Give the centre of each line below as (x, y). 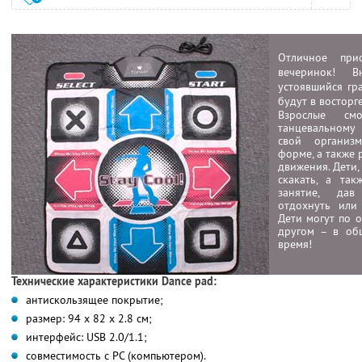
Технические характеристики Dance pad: (114, 281)
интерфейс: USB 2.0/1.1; (86, 337)
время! (295, 244)
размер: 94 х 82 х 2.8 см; (89, 318)
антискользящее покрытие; (95, 299)
